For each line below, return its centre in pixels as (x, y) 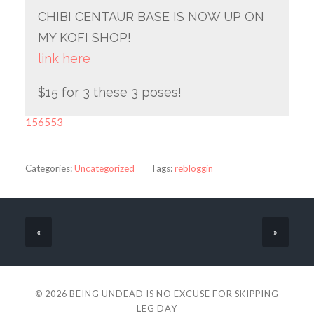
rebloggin (193, 168)
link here (64, 59)
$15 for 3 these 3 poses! (109, 92)
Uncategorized (104, 168)
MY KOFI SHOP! (84, 38)
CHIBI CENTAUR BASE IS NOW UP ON (151, 17)
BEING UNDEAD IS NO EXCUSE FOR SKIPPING (174, 294)
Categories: (48, 168)
